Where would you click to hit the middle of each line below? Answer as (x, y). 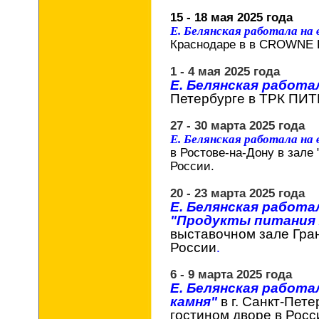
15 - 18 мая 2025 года (231, 17)
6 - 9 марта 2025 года (231, 274)
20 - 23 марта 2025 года (237, 193)
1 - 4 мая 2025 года (225, 71)
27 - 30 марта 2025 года (237, 125)
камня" (195, 302)
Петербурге (208, 99)
